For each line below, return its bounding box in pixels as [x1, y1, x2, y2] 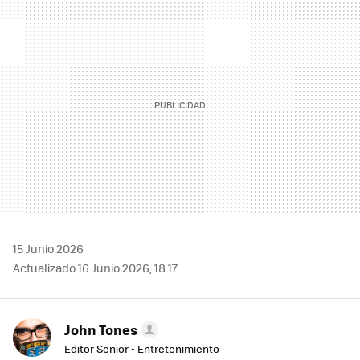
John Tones [64, 320, 137, 340]
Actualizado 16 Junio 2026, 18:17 [13, 260, 178, 276]
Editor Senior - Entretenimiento [64, 341, 219, 357]
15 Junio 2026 [13, 240, 84, 257]
